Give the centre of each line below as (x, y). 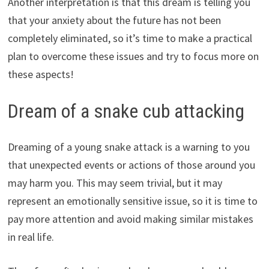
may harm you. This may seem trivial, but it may (115, 183)
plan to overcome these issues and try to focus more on (133, 56)
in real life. (31, 237)
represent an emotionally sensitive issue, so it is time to (132, 201)
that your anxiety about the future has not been (114, 20)
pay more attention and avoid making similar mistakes (130, 219)
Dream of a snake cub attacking (126, 111)
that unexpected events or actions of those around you (131, 165)
